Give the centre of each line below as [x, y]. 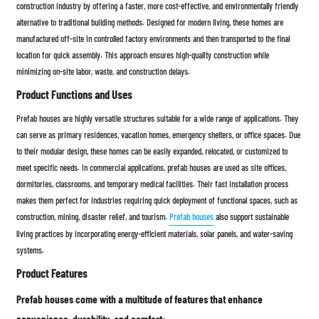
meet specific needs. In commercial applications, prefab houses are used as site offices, [152, 168]
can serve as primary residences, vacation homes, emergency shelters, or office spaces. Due [159, 135]
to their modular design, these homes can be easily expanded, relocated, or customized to [152, 151]
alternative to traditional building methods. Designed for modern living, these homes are [150, 22]
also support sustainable [252, 217]
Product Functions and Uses [75, 94]
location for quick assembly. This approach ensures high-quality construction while [143, 55]
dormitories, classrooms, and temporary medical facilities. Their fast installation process [153, 184]
